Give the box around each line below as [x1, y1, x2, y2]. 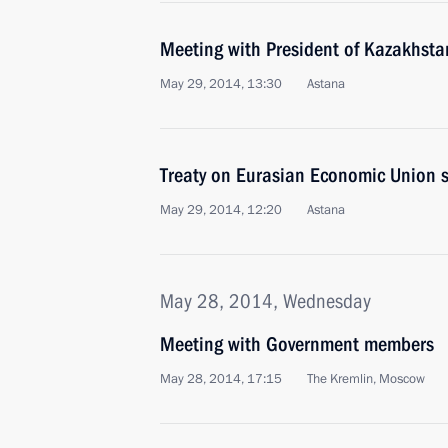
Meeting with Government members [160, 332, 434, 356]
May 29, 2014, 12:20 [160, 201, 282, 219]
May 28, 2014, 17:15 [160, 370, 282, 388]
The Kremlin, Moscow [307, 370, 425, 388]
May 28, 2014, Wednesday [160, 289, 371, 313]
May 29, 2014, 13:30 [160, 75, 282, 93]
